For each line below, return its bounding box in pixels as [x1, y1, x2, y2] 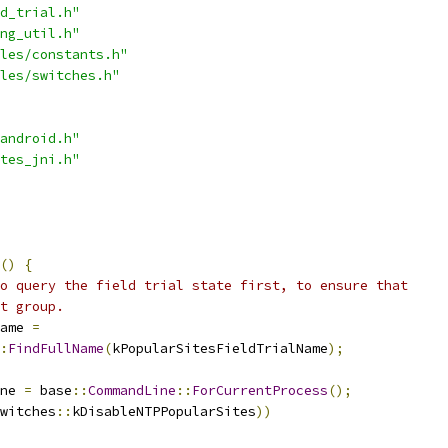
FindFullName [8, 340, 104, 357]
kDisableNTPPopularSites [72, 403, 256, 420]
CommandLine [88, 382, 176, 399]
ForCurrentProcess [192, 382, 328, 399]
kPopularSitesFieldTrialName [112, 340, 328, 357]
